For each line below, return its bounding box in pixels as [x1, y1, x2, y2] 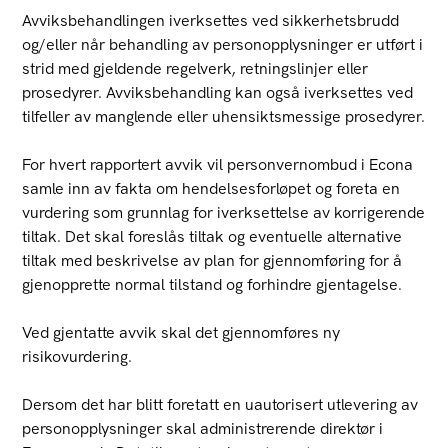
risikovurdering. [22, 346, 133, 367]
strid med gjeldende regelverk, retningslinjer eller [22, 58, 369, 79]
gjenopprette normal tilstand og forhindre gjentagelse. [22, 274, 403, 295]
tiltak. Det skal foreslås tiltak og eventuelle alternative [22, 226, 403, 247]
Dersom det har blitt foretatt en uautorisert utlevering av [22, 394, 419, 415]
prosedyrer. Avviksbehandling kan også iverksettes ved [22, 82, 414, 103]
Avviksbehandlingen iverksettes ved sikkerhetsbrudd [22, 10, 400, 31]
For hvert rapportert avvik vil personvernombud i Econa [22, 154, 414, 175]
